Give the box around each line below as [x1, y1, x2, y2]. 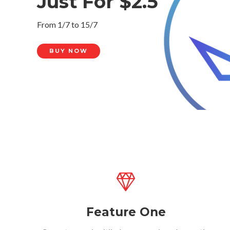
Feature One [86, 205, 166, 219]
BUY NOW [49, 47, 88, 54]
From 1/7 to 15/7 [37, 20, 98, 29]
